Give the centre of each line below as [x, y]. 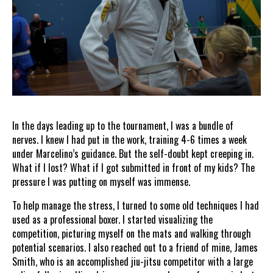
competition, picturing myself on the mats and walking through [132, 233]
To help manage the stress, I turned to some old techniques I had [136, 205]
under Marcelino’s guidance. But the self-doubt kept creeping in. [133, 153]
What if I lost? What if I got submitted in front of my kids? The [133, 167]
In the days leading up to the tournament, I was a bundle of [123, 125]
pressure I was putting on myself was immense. [101, 181]
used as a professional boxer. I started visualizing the [112, 219]
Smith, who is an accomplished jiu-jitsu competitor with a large [133, 261]
